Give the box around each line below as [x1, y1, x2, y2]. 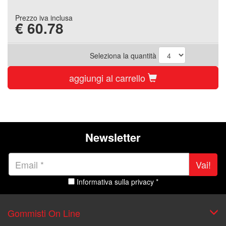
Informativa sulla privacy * [76, 176, 158, 187]
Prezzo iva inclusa [15, 13, 73, 23]
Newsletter [85, 129, 141, 145]
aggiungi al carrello [69, 71, 148, 84]
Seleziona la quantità [90, 50, 158, 61]
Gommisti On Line [8, 206, 80, 219]
